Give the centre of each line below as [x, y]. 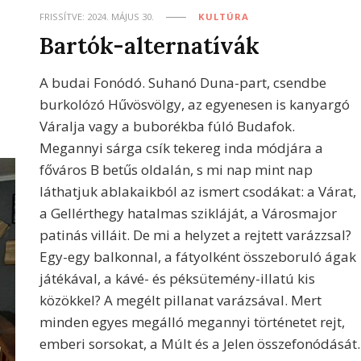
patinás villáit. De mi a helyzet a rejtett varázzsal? [196, 235]
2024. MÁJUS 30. [121, 17]
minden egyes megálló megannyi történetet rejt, [193, 322]
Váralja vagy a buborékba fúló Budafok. [168, 126]
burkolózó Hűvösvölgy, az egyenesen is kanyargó [195, 104]
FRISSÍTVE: [64, 17]
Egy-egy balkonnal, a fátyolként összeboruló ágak [198, 257]
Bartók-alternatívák [150, 46]
